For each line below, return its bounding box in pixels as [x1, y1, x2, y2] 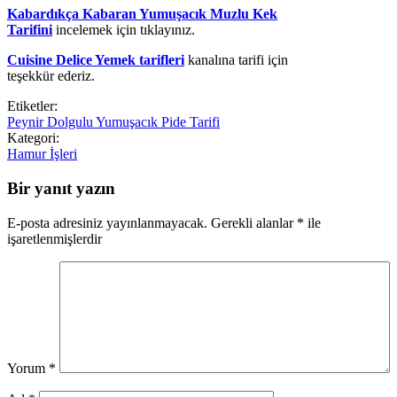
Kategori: [7, 130, 59, 146]
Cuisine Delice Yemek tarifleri [7, 52, 184, 68]
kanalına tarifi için [184, 52, 288, 68]
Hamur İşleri [7, 146, 77, 162]
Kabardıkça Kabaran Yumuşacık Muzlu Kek [7, 6, 277, 22]
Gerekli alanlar [211, 214, 297, 230]
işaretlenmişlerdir [7, 230, 102, 246]
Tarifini [7, 22, 52, 38]
